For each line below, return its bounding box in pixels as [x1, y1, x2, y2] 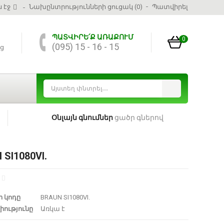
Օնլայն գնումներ [51, 113, 113, 121]
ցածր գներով [112, 113, 163, 121]
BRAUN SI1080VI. [40, 193, 90, 201]
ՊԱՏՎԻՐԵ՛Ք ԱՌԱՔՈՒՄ [52, 33, 133, 41]
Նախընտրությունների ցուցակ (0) [29, 3, 142, 10]
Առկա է [40, 204, 65, 212]
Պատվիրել [152, 3, 188, 10]
